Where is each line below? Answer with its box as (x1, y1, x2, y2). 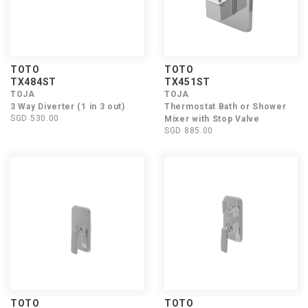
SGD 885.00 (164, 126, 213, 135)
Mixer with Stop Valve (164, 114, 260, 124)
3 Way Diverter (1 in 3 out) (10, 102, 125, 111)
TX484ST (10, 76, 56, 87)
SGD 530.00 (10, 113, 59, 123)
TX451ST (164, 76, 210, 87)
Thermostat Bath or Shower (164, 102, 287, 111)
